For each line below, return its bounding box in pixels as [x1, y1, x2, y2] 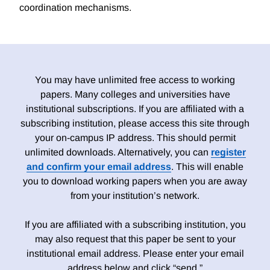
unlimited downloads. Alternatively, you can [24, 147, 211, 158]
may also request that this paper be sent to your [34, 234, 236, 245]
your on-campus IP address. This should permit [34, 133, 236, 143]
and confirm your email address [27, 162, 171, 172]
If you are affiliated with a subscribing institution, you [24, 219, 246, 230]
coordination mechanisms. [19, 2, 131, 13]
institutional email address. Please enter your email [26, 248, 244, 259]
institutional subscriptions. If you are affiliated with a [26, 104, 244, 115]
